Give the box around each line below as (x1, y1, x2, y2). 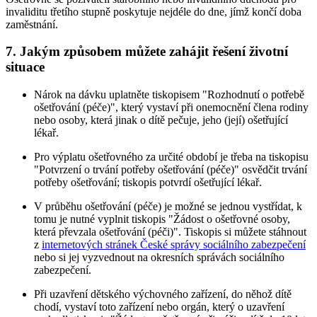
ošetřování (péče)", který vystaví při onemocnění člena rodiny (34, 101, 309, 114)
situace (6, 59, 45, 75)
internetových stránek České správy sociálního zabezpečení (42, 238, 306, 251)
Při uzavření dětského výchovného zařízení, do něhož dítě (34, 288, 292, 301)
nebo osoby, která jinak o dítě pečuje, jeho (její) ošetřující (34, 114, 288, 127)
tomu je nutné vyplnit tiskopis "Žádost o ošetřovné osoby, (34, 213, 290, 226)
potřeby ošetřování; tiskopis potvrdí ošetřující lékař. (34, 176, 262, 189)
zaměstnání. (6, 18, 58, 30)
